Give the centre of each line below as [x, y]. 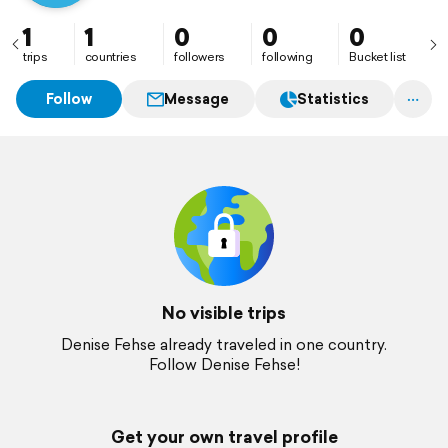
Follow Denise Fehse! [224, 364]
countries [110, 56]
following [287, 56]
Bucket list [378, 56]
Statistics [332, 99]
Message [197, 99]
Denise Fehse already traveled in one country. [224, 344]
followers [199, 56]
